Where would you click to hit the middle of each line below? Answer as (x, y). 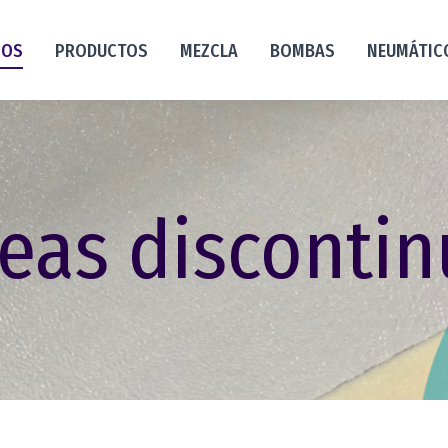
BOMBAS (302, 51)
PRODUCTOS (101, 51)
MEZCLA (209, 51)
